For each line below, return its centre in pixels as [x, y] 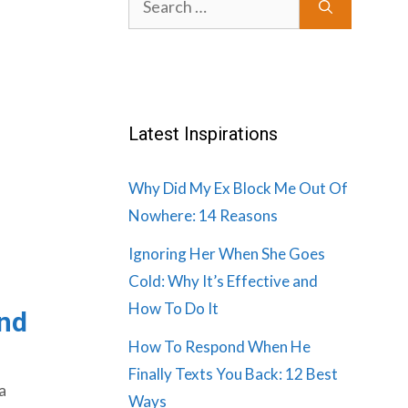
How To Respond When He [219, 347]
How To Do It [173, 308]
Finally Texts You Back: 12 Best [233, 374]
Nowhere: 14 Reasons [203, 215]
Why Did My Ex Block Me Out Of [238, 188]
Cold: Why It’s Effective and [223, 281]
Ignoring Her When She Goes [227, 254]
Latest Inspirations [203, 134]
